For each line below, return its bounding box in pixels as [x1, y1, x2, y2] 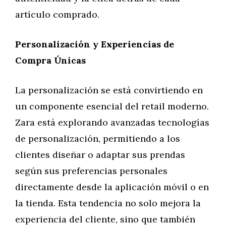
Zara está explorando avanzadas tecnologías [15, 117, 209, 128]
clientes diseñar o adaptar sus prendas [15, 149, 185, 160]
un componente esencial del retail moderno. [15, 100, 209, 112]
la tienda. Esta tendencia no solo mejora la [15, 197, 201, 209]
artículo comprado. [15, 9, 99, 20]
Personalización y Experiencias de [15, 38, 174, 50]
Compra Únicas [15, 54, 86, 66]
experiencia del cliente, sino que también [15, 213, 195, 225]
